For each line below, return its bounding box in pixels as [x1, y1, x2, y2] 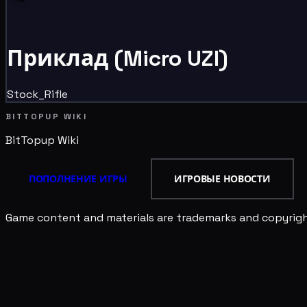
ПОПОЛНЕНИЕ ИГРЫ [29, 173, 127, 186]
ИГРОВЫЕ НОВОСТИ [173, 173, 271, 186]
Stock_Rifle [7, 86, 68, 101]
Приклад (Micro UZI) [7, 45, 228, 73]
